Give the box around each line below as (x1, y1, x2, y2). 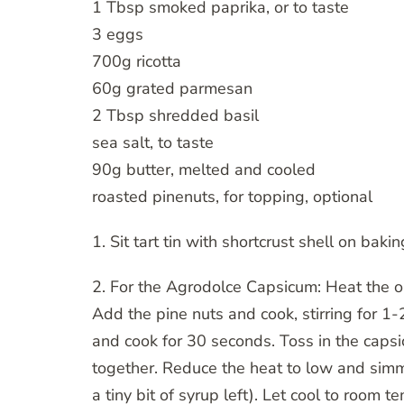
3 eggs (92, 23, 143, 46)
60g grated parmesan (92, 78, 252, 100)
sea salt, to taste (92, 132, 214, 154)
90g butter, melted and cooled (92, 159, 316, 181)
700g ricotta (92, 50, 181, 73)
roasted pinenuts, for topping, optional (92, 186, 372, 208)
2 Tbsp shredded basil (92, 105, 259, 127)
